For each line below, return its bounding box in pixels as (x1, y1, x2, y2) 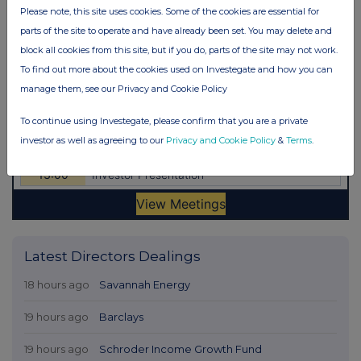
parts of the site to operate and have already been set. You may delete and (20, 24, 332, 36)
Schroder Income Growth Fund (98, 342, 262, 355)
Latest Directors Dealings (24, 247, 201, 264)
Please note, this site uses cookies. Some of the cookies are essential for (20, 5, 319, 17)
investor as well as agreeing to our (20, 134, 166, 146)
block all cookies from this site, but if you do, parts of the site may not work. (20, 44, 338, 56)
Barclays (98, 309, 143, 323)
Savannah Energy (98, 277, 190, 291)
